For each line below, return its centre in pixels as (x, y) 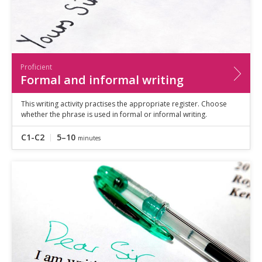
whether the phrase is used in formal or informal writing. (114, 114)
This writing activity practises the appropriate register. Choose (124, 104)
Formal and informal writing (102, 80)
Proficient (36, 67)
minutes (89, 138)
